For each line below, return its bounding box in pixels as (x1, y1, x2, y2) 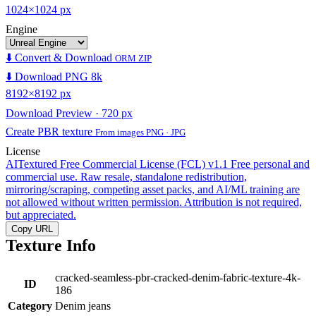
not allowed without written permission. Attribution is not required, (6, 195, 302, 208)
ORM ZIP (115, 52, 152, 63)
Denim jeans (55, 299, 111, 312)
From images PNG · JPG (95, 126, 186, 138)
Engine (6, 23, 37, 35)
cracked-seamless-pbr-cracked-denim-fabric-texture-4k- (55, 271, 300, 284)
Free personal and (231, 157, 310, 170)
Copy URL (11, 223, 53, 234)
